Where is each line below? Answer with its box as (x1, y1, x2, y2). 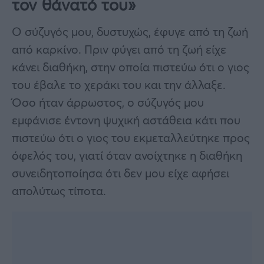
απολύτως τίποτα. (12, 182, 106, 199)
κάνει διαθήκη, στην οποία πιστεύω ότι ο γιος (12, 58, 249, 75)
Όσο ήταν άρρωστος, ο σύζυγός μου (12, 94, 204, 110)
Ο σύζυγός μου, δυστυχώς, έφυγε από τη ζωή (12, 23, 248, 39)
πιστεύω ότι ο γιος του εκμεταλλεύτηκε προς (12, 129, 250, 146)
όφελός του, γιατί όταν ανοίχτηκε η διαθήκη (12, 147, 242, 163)
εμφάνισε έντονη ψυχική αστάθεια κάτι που (12, 111, 240, 128)
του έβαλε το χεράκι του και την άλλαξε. (12, 76, 226, 93)
